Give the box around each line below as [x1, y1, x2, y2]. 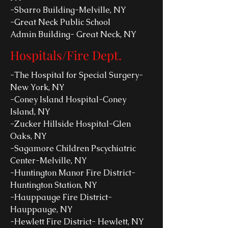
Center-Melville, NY [10, 155, 87, 166]
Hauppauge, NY [10, 204, 73, 215]
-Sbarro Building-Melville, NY [10, 5, 126, 15]
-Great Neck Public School [10, 17, 110, 27]
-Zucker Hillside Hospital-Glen [10, 119, 131, 129]
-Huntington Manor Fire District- [10, 167, 135, 178]
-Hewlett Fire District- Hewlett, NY [10, 216, 144, 227]
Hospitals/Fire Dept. [10, 47, 122, 63]
